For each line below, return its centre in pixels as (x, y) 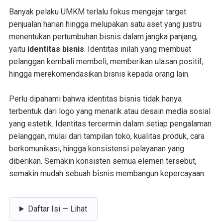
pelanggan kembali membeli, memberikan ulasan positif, (106, 61)
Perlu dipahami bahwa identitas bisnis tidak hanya (95, 99)
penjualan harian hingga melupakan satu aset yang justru (105, 24)
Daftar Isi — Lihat (57, 209)
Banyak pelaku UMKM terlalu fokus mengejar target (97, 11)
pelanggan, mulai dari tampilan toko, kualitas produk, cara (107, 136)
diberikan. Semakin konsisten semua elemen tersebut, (103, 161)
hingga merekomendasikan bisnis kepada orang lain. (99, 74)
